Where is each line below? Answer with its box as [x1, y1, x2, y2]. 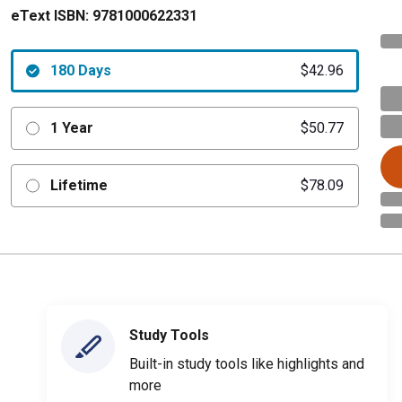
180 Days [49, 62, 111, 79]
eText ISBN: [11, 7, 89, 24]
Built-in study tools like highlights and [129, 354, 364, 372]
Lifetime [49, 177, 108, 194]
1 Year [49, 119, 93, 136]
